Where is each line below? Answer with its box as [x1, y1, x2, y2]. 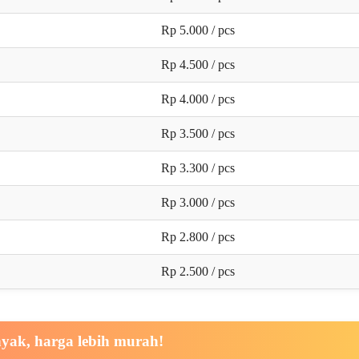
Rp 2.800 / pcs [161, 229, 235, 244]
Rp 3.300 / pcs [161, 160, 235, 175]
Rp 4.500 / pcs [161, 57, 235, 71]
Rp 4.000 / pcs [161, 91, 235, 106]
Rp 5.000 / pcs [161, 22, 235, 37]
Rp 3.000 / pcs [161, 195, 235, 209]
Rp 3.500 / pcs [161, 126, 235, 140]
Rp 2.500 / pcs [161, 264, 235, 278]
